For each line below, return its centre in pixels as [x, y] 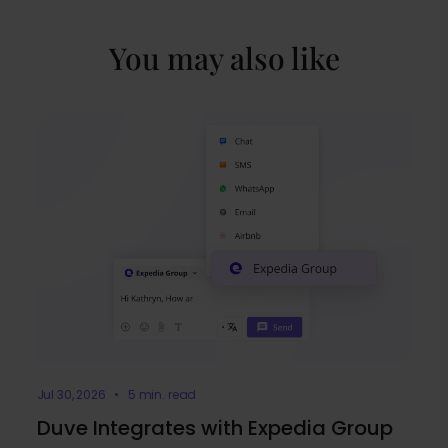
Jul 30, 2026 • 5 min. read [116, 395]
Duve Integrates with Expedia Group [214, 428]
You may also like [224, 57]
